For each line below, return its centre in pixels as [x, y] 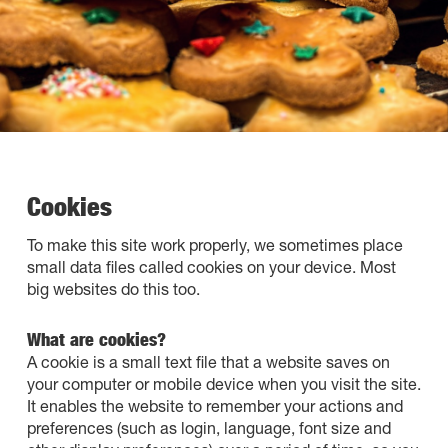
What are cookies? [96, 339]
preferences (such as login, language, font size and [208, 427]
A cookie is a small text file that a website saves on [208, 361]
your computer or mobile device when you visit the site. [223, 383]
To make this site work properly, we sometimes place [214, 244]
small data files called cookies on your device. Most [211, 266]
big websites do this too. [113, 288]
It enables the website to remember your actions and [214, 405]
